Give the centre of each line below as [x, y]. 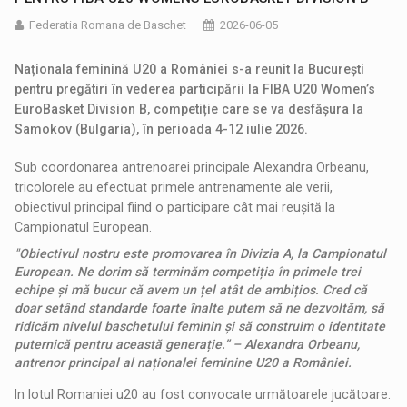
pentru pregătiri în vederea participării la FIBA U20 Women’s [195, 89]
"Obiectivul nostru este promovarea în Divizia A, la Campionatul [201, 253]
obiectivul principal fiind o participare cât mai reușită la [175, 207]
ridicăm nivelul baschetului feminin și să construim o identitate [200, 326]
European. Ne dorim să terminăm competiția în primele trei [188, 271]
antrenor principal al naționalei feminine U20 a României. [184, 362]
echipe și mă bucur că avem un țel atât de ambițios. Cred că [191, 289]
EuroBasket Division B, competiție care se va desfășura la [189, 109]
